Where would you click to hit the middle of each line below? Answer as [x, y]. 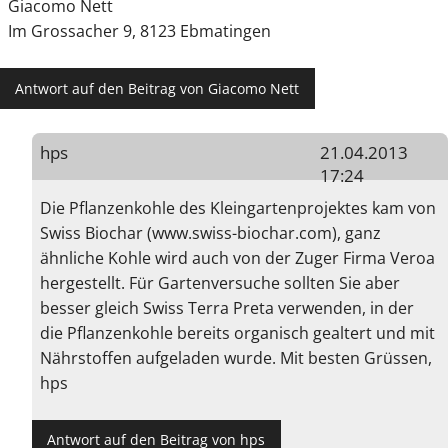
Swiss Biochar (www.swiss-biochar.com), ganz [210, 232]
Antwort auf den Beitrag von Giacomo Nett [157, 88]
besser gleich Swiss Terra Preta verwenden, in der [227, 307]
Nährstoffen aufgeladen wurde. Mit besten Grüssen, [236, 357]
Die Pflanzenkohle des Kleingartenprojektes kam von [238, 207]
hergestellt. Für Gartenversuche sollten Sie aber [220, 282]
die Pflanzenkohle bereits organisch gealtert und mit [237, 332]
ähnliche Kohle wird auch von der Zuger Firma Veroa [237, 257]
